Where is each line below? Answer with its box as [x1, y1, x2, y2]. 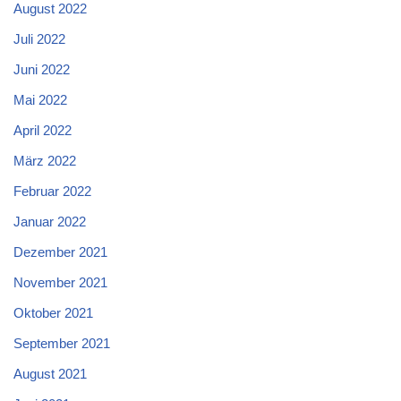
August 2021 [13, 366, 87, 382]
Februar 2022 [13, 183, 91, 200]
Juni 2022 [13, 62, 70, 78]
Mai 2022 [13, 92, 67, 108]
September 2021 [13, 336, 110, 352]
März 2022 [13, 153, 76, 169]
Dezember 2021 [13, 244, 107, 260]
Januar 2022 [13, 214, 86, 230]
